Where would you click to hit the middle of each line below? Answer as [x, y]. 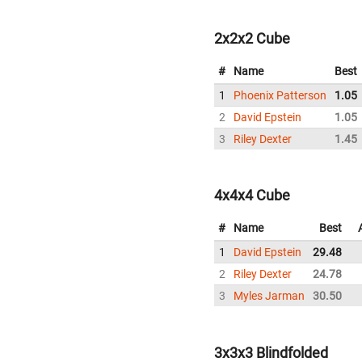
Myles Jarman [269, 296]
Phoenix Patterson [280, 95]
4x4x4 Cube [252, 196]
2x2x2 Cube [252, 38]
